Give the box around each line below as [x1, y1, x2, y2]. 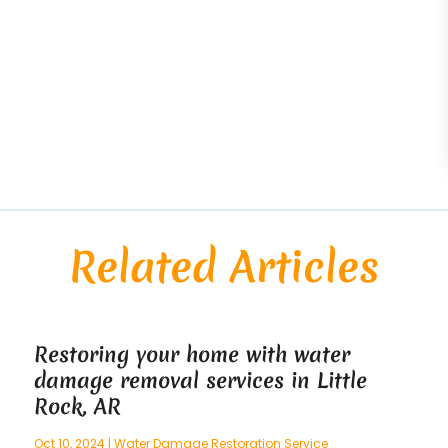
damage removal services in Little [34, 366, 368, 396]
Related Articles [69, 238, 379, 297]
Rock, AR [34, 392, 122, 422]
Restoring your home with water [34, 340, 351, 370]
